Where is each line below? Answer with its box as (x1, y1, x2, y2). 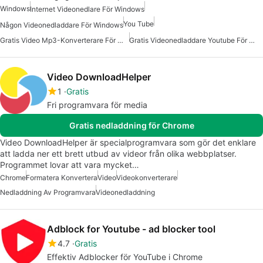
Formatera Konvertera (26, 173, 97, 182)
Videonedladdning (96, 187, 155, 197)
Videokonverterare (116, 173, 177, 182)
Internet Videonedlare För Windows (30, 5, 144, 14)
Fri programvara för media (47, 99, 147, 110)
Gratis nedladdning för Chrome (69, 120, 194, 130)
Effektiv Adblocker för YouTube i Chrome (47, 251, 203, 262)
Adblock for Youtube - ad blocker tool (47, 222, 215, 235)
